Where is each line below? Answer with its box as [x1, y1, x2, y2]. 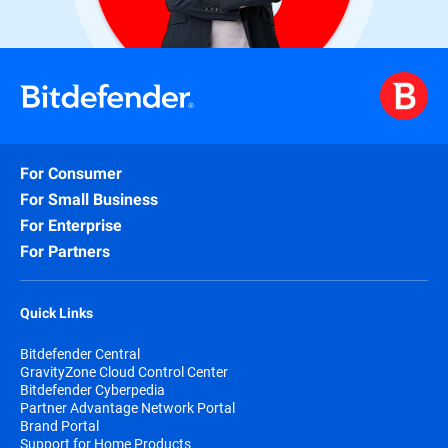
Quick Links [20, 305, 93, 322]
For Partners [20, 242, 110, 262]
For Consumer [20, 164, 122, 184]
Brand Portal [20, 416, 99, 436]
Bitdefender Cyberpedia [20, 380, 165, 400]
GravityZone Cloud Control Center [20, 362, 228, 382]
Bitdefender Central [20, 344, 140, 364]
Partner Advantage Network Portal [20, 398, 235, 418]
